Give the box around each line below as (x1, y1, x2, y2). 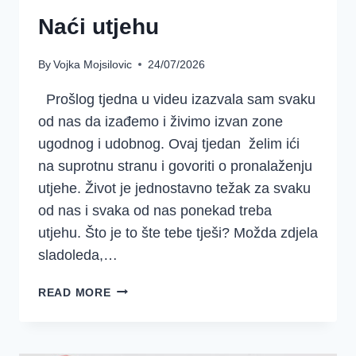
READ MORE (38, 285, 111, 299)
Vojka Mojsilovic (53, 57, 133, 71)
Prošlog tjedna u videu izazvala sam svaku (38, 91, 315, 107)
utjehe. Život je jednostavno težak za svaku (38, 180, 311, 196)
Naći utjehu (38, 14, 159, 40)
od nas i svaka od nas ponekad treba (38, 202, 272, 219)
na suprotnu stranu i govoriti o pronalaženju (38, 157, 312, 174)
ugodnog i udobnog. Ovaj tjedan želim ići (38, 135, 300, 152)
